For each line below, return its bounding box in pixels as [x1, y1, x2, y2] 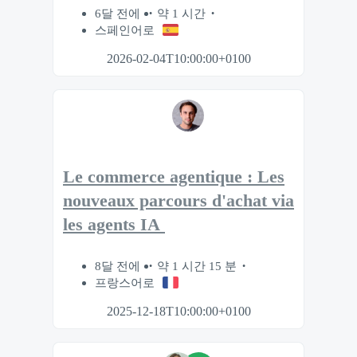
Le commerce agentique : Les [63, 167, 284, 187]
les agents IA [63, 215, 165, 235]
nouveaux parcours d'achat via [63, 191, 294, 211]
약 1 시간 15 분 [157, 259, 237, 273]
